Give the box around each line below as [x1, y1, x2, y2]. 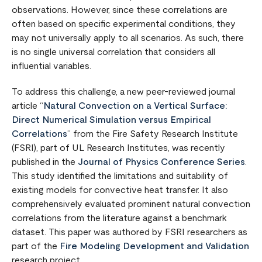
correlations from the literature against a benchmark [12, 213, 227, 223]
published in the [12, 157, 78, 167]
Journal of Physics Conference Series [78, 157, 245, 167]
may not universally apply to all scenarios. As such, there [12, 33, 244, 43]
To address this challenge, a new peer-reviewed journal [12, 87, 235, 96]
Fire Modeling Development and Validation [60, 242, 249, 251]
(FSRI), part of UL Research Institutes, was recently [12, 143, 225, 153]
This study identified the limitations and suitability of [12, 171, 228, 181]
